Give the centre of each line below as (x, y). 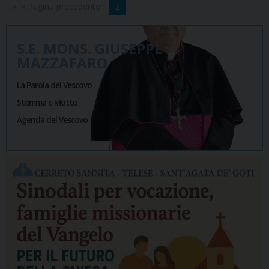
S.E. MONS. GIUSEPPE (89, 49)
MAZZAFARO (62, 63)
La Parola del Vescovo (54, 85)
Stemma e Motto (47, 103)
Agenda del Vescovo (52, 120)
